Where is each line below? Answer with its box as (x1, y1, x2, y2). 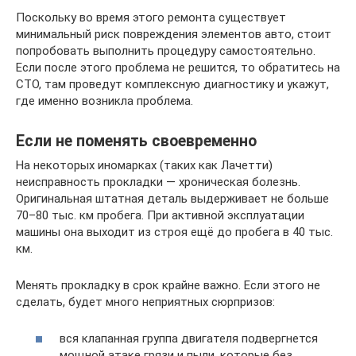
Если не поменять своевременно (16, 131, 257, 150)
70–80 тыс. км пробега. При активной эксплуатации (16, 207, 304, 222)
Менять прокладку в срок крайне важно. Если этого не (16, 277, 320, 292)
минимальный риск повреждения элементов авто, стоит (16, 26, 331, 41)
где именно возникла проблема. (16, 93, 193, 108)
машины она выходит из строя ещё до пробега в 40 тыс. (16, 224, 333, 239)
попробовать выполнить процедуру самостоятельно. (16, 43, 315, 58)
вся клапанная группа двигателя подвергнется (60, 331, 318, 346)
